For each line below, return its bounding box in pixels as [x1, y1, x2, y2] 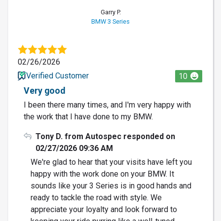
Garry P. [100, 8, 121, 16]
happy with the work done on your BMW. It [30, 169, 174, 179]
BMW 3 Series [91, 17, 130, 25]
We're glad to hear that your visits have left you [30, 157, 192, 167]
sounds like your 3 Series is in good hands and [30, 181, 191, 190]
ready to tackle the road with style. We [30, 192, 162, 202]
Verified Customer [26, 71, 89, 80]
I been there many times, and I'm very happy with [24, 100, 191, 110]
